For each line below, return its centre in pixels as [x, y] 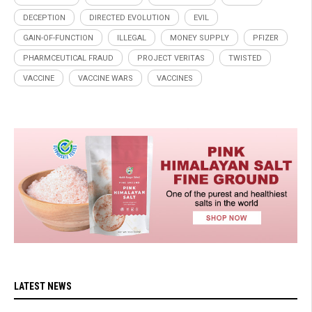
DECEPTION [44, 17]
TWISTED [245, 58]
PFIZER [266, 38]
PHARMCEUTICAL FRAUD [68, 58]
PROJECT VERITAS [171, 58]
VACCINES [175, 78]
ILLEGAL [132, 38]
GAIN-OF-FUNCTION [58, 38]
